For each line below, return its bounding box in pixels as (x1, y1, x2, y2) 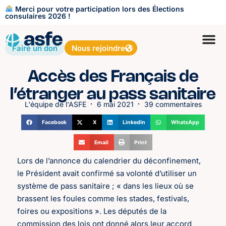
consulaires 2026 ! (5, 11, 71, 20)
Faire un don (12, 43, 58, 53)
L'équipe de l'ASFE (24, 99, 86, 108)
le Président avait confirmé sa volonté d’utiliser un (17, 168, 197, 179)
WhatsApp (171, 119, 200, 126)
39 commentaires (144, 99, 202, 108)
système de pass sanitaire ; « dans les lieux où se (17, 181, 194, 191)
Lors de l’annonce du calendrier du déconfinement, (17, 156, 201, 166)
